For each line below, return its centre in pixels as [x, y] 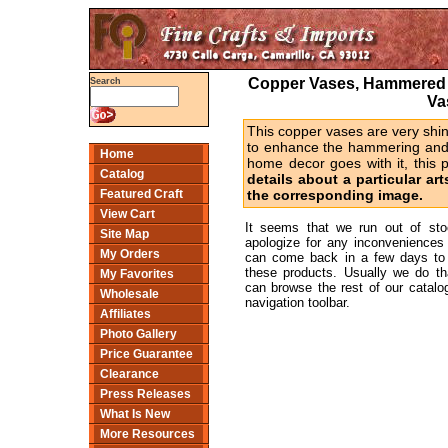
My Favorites [137, 274]
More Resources [147, 434]
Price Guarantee [146, 354]
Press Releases [145, 394]
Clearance [129, 374]
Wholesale [129, 294]
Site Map [124, 234]
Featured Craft [141, 194]
